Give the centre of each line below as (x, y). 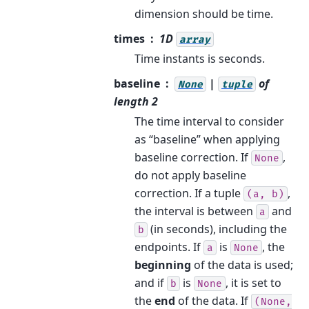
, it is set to (253, 282)
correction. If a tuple (189, 193)
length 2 (136, 101)
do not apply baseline (190, 175)
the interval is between (195, 211)
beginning (163, 265)
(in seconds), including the (217, 229)
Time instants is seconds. (200, 58)
